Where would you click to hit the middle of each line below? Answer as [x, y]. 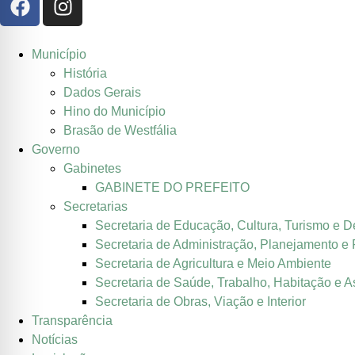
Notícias [55, 340]
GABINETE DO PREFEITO [172, 188]
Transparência [72, 321]
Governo [56, 150]
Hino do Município [115, 112]
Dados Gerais [102, 93]
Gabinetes [92, 169]
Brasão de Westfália [120, 131]
